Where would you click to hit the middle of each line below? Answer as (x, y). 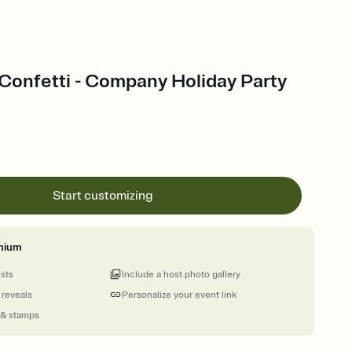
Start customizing (103, 196)
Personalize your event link (180, 295)
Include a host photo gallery (181, 275)
